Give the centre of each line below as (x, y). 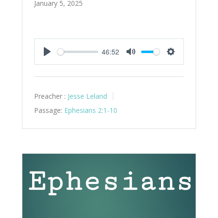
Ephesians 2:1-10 (91, 110)
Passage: (48, 110)
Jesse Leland (87, 96)
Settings (185, 63)
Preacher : (50, 96)
